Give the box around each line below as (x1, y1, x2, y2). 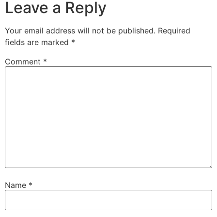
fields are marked (5, 37, 71, 47)
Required (158, 26, 190, 36)
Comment (5, 57, 43, 67)
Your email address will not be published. (5, 26, 155, 36)
